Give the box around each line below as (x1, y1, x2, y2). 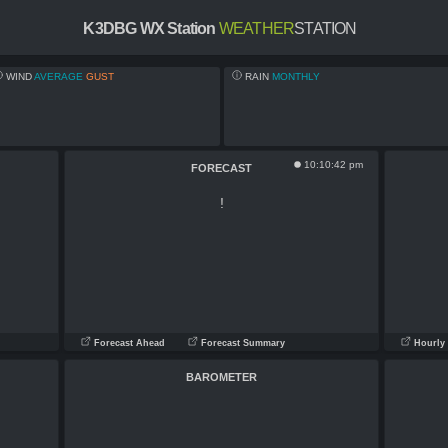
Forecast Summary (198, 338, 285, 348)
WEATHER (218, 20, 295, 37)
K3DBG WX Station (83, 20, 216, 37)
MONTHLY (272, 71, 321, 82)
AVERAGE (34, 71, 84, 82)
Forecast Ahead (91, 338, 165, 348)
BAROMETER (186, 371, 257, 383)
